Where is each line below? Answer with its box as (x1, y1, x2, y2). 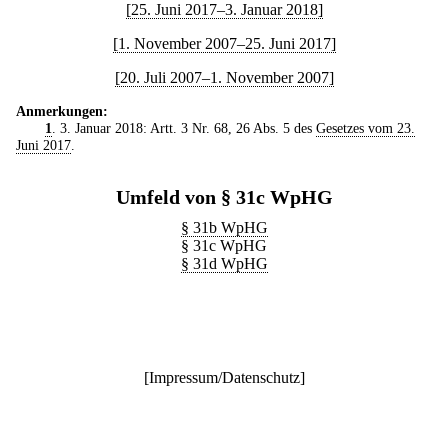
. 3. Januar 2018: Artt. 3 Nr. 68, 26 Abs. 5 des (51, 120, 316, 136)
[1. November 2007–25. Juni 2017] (112, 35, 336, 52)
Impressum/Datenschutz (148, 369, 300, 386)
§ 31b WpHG (180, 219, 268, 236)
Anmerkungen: (16, 103, 108, 119)
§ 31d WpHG (180, 255, 268, 272)
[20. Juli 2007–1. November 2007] (114, 69, 334, 86)
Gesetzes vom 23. (315, 120, 415, 136)
